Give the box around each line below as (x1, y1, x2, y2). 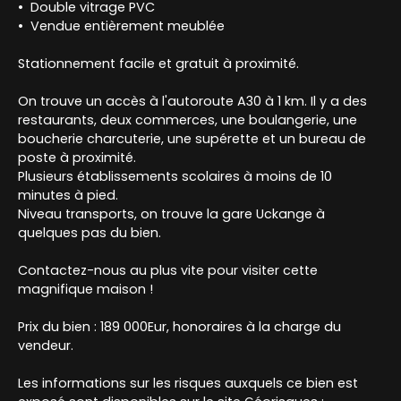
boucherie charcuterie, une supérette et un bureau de (18, 129, 366, 148)
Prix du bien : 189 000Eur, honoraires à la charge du (18, 317, 341, 336)
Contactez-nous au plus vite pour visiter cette (18, 260, 318, 279)
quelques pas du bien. (18, 223, 161, 242)
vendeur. (18, 336, 73, 354)
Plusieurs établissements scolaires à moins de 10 (18, 166, 332, 185)
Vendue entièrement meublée (30, 16, 226, 35)
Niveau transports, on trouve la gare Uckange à (18, 204, 325, 223)
